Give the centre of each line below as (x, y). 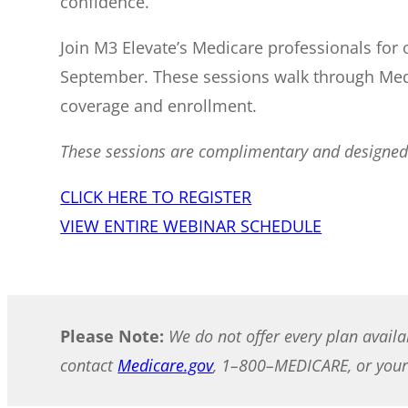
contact (89, 366)
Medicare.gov (166, 366)
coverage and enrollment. (159, 106)
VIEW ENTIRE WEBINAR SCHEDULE (191, 226)
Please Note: (115, 337)
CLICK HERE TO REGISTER (156, 197)
